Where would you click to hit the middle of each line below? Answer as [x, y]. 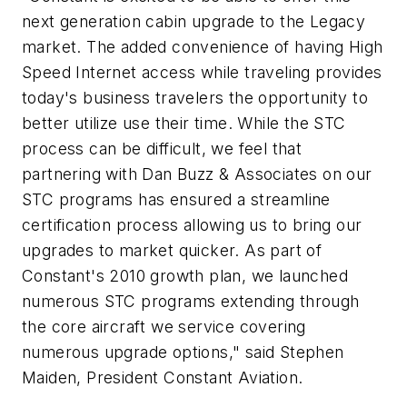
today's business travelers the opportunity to [195, 98]
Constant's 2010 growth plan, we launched [185, 276]
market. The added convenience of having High [203, 47]
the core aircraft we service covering [164, 327]
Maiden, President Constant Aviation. [163, 378]
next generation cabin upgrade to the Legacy [194, 22]
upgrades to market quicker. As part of [172, 251]
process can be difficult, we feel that [162, 149]
